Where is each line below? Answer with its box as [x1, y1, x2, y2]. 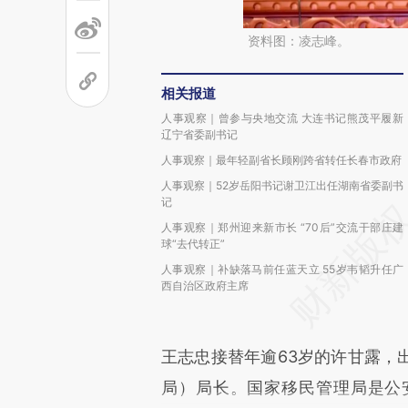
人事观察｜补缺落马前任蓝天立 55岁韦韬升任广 [161, 262, 403, 276]
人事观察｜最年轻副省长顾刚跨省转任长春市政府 [161, 153, 402, 167]
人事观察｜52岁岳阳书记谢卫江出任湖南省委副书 [161, 178, 403, 192]
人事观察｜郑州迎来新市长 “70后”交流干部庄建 [161, 220, 403, 234]
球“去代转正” [161, 237, 225, 250]
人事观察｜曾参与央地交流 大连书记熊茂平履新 [161, 111, 403, 125]
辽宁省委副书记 [161, 127, 238, 141]
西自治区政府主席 [161, 279, 249, 292]
